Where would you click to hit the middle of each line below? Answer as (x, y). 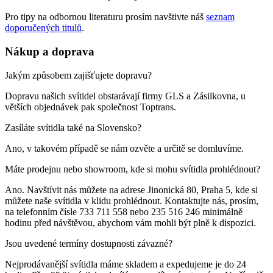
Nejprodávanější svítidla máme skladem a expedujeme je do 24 (126, 264)
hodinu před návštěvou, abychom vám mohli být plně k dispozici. (130, 222)
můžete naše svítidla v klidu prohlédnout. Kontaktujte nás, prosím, (132, 200)
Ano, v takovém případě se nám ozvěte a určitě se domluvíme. (124, 148)
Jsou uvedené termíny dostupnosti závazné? (89, 243)
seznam (220, 17)
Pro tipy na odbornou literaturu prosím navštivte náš (105, 17)
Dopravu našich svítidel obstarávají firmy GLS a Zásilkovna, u (125, 96)
